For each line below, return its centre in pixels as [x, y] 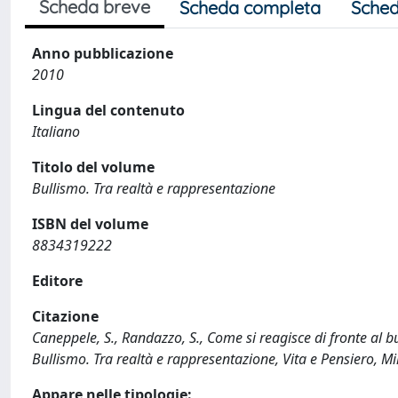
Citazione [65, 316]
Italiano [56, 131]
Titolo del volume [93, 167]
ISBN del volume [90, 224]
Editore [57, 281]
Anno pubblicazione [103, 53]
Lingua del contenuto [108, 110]
